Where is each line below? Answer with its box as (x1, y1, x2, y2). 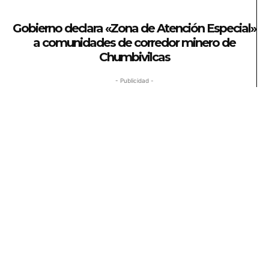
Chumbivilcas (98, 49, 170, 64)
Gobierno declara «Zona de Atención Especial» (13, 20, 256, 35)
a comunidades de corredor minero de (33, 35, 235, 50)
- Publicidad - (115, 76, 154, 84)
